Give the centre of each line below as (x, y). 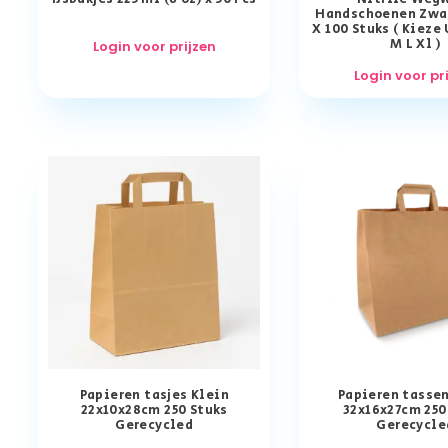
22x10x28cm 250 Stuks (154, 411)
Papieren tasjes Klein (154, 396)
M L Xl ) (415, 45)
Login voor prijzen (154, 47)
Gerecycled (154, 426)
